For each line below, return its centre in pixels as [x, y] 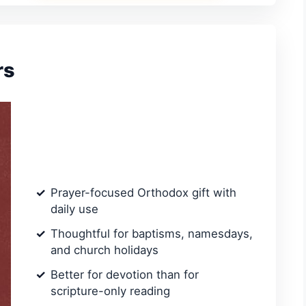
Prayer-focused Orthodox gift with [143, 193]
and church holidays [105, 250]
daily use [74, 209]
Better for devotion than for [125, 275]
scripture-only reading [110, 291]
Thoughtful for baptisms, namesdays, [152, 234]
